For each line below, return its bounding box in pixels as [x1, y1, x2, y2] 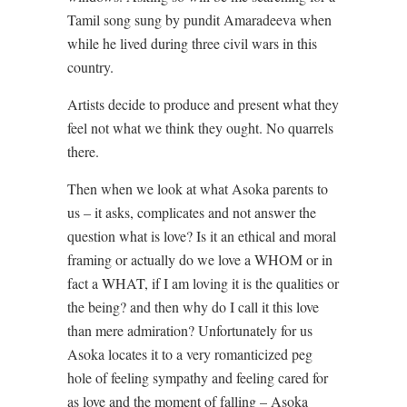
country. [67, 56, 114, 76]
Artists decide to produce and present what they [67, 94, 339, 114]
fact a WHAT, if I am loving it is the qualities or [67, 273, 339, 293]
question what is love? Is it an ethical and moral [67, 225, 336, 245]
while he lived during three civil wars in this [67, 33, 317, 53]
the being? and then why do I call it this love [67, 296, 319, 316]
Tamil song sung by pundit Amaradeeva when [67, 9, 332, 29]
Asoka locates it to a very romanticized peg [67, 343, 313, 363]
